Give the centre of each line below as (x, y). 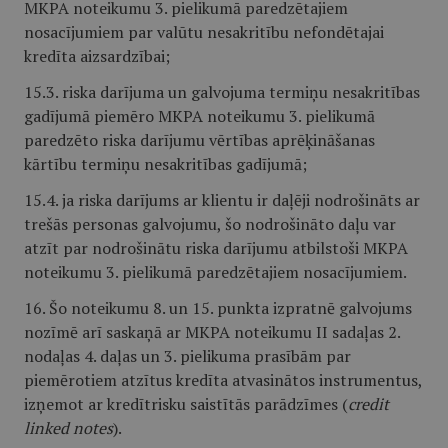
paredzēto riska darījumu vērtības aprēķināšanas (199, 140)
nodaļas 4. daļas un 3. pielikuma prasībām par (187, 356)
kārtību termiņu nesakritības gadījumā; (165, 164)
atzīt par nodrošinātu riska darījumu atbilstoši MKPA (216, 248)
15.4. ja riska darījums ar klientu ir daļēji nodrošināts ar (222, 200)
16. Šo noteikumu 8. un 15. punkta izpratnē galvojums (218, 308)
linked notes (68, 428)
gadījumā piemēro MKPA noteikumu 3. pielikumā (199, 116)
